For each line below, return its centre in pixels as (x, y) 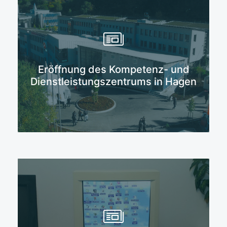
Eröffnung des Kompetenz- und (113, 69)
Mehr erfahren (106, 57)
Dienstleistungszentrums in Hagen (113, 81)
